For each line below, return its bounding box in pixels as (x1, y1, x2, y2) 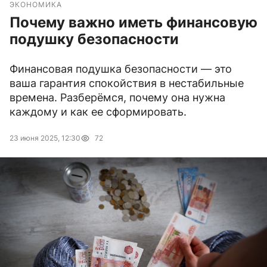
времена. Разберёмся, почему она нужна (10, 91, 225, 104)
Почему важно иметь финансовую (10, 14, 257, 32)
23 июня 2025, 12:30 (10, 133, 80, 143)
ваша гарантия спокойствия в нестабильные (10, 77, 244, 90)
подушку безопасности (10, 30, 179, 48)
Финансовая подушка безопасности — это (10, 63, 232, 76)
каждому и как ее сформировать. (10, 105, 187, 119)
